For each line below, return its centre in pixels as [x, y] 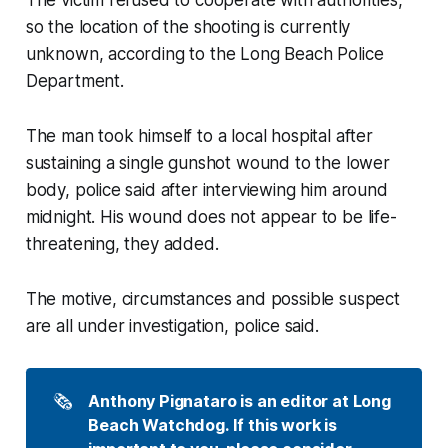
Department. [74, 81]
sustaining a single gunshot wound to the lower [207, 163]
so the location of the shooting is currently [188, 27]
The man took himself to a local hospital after [199, 136]
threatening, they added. [122, 244]
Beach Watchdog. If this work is [213, 424]
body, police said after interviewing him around [206, 190]
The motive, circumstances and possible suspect [212, 299]
